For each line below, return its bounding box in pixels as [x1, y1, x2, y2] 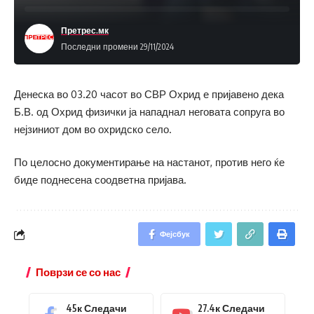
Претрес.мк [61, 25, 109, 36]
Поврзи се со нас [36, 266, 121, 279]
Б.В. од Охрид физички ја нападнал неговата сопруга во [14, 104, 285, 118]
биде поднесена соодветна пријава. [14, 173, 186, 187]
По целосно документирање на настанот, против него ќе [14, 156, 285, 170]
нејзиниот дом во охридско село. [14, 122, 172, 136]
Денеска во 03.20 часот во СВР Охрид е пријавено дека [14, 87, 284, 101]
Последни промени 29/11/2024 [61, 41, 174, 52]
